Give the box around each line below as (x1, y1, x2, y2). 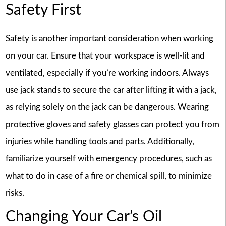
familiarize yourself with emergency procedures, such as (5, 154, 212, 163)
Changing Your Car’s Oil (5, 209, 162, 224)
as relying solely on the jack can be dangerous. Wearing (5, 103, 209, 112)
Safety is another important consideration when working (5, 34, 213, 43)
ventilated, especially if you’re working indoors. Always (5, 69, 209, 78)
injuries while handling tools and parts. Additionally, (5, 137, 194, 146)
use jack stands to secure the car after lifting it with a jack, (5, 86, 217, 95)
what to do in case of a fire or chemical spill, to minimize (5, 172, 212, 181)
